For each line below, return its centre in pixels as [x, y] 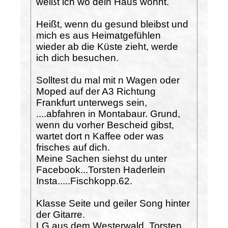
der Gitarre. [61, 214]
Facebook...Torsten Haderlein [101, 169]
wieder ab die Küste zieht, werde [107, 46]
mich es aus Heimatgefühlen [98, 35]
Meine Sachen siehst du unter [102, 158]
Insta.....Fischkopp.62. [84, 181]
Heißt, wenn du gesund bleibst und [112, 24]
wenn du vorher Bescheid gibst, [105, 125]
